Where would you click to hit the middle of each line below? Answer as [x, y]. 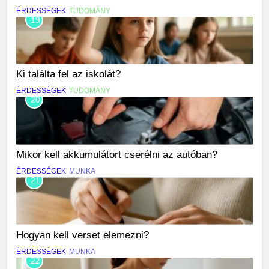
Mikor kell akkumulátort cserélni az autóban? [117, 155]
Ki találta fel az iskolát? [68, 74]
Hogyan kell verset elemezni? [83, 235]
